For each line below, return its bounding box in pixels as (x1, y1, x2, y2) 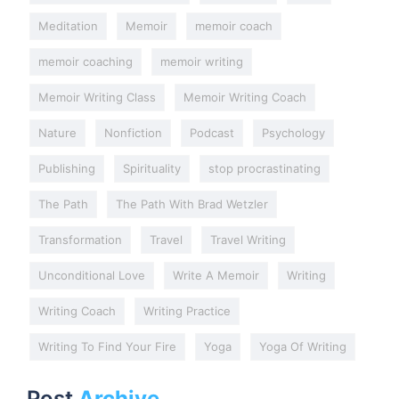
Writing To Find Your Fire (38, 338, 176, 354)
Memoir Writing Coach (183, 89, 306, 104)
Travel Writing (210, 232, 286, 247)
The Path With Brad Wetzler (116, 196, 268, 211)
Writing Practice (143, 303, 231, 318)
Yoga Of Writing (259, 338, 346, 354)
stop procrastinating (208, 160, 321, 175)
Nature (38, 125, 77, 140)
